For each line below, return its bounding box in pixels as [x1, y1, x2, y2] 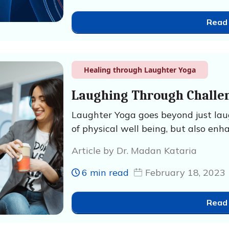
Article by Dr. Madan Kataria [71, 144, 197, 156]
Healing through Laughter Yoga [83, 64, 196, 75]
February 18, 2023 [145, 166, 225, 178]
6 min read [81, 166, 129, 178]
